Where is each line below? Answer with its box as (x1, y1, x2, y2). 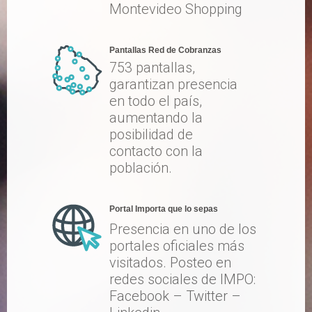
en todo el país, (109, 93, 202, 109)
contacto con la (109, 143, 203, 159)
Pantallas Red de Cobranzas (109, 45, 221, 55)
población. (109, 159, 172, 176)
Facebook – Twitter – (109, 288, 241, 304)
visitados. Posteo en (109, 254, 231, 271)
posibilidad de (109, 126, 193, 143)
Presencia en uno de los (109, 221, 256, 237)
